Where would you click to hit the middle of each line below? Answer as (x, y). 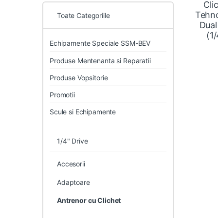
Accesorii (71, 164)
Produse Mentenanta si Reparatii (100, 60)
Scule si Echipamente (83, 112)
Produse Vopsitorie (79, 77)
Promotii (62, 94)
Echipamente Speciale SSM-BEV (100, 43)
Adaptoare (73, 182)
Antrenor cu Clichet (89, 200)
